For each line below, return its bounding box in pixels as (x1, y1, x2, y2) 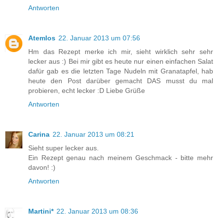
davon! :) (28, 163, 55, 172)
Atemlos (28, 34, 55, 42)
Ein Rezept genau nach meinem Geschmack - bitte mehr (28, 154, 213, 162)
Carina (28, 130, 50, 139)
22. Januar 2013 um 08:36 (56, 207, 138, 216)
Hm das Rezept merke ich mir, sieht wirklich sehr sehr (28, 48, 213, 56)
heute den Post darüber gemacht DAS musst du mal (28, 77, 213, 85)
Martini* (28, 207, 54, 216)
